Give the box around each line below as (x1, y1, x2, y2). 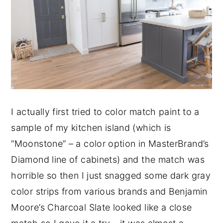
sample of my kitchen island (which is (11, 122, 171, 133)
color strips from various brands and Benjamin (11, 186, 208, 197)
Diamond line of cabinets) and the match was (11, 154, 205, 165)
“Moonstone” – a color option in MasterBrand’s (11, 138, 209, 149)
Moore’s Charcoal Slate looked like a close (11, 202, 192, 213)
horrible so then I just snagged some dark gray (11, 170, 211, 181)
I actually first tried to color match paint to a (11, 107, 200, 117)
